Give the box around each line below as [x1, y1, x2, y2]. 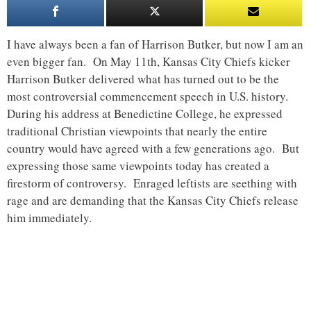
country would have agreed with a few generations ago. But [7, 140, 299, 156]
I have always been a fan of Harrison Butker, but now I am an [7, 35, 303, 52]
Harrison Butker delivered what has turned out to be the [7, 70, 279, 87]
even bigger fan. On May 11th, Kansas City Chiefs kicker [7, 53, 290, 69]
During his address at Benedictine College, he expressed [7, 105, 283, 121]
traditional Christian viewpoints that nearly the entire [7, 122, 267, 139]
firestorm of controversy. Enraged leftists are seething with [7, 174, 297, 191]
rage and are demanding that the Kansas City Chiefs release [7, 192, 299, 208]
